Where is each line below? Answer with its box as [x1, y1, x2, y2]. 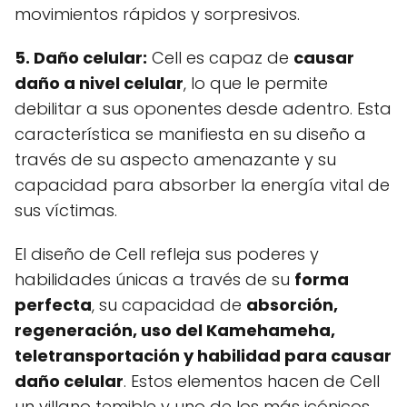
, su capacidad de [92, 293, 246, 316]
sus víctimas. [15, 199, 117, 222]
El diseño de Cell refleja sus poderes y [15, 243, 319, 265]
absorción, [246, 293, 338, 316]
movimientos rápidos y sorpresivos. [15, 3, 300, 25]
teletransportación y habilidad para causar [15, 344, 392, 367]
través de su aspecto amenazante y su [15, 148, 336, 171]
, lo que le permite [184, 72, 328, 94]
